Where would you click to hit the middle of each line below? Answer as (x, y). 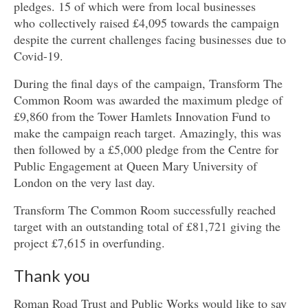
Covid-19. (38, 55)
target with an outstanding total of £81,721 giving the (147, 226)
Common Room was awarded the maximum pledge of (148, 99)
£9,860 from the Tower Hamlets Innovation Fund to (142, 116)
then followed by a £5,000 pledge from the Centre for (146, 149)
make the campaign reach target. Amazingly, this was (147, 132)
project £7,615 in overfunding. (89, 242)
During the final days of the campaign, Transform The (148, 83)
